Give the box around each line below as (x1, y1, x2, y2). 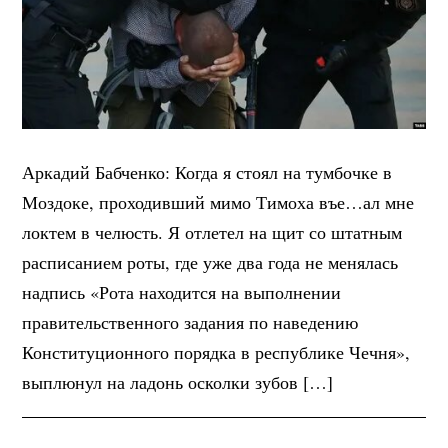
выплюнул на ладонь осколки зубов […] (22, 369, 334, 394)
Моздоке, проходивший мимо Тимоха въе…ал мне (22, 189, 415, 214)
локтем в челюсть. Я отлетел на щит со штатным (22, 219, 403, 244)
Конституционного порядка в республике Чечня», (22, 339, 411, 364)
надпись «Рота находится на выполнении (22, 279, 342, 304)
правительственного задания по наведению (22, 309, 359, 334)
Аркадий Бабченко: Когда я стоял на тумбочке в (22, 159, 393, 184)
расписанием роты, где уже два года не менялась (22, 249, 399, 274)
